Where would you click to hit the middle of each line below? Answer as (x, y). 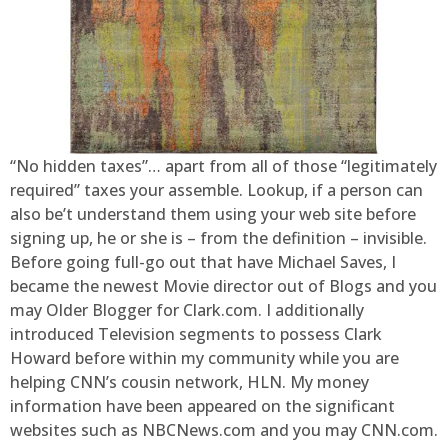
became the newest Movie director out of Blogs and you (223, 286)
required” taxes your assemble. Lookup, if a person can (216, 190)
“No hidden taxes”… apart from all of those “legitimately (223, 166)
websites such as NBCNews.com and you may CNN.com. (224, 430)
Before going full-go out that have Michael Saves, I (203, 262)
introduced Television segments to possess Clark (196, 334)
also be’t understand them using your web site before (213, 214)
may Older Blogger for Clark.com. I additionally (187, 310)
